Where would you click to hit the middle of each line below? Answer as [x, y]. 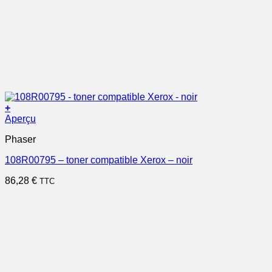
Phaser [20, 139]
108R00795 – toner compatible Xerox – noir [99, 160]
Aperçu [20, 119]
